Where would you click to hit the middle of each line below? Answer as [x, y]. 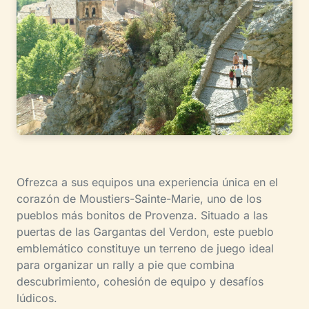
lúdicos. [37, 298]
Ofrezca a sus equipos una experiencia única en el [147, 182]
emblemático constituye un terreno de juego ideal [145, 248]
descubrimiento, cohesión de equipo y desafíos [140, 281]
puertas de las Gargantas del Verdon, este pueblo [145, 231]
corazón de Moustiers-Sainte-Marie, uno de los [139, 198]
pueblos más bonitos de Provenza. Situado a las [142, 215]
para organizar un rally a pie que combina [126, 265]
